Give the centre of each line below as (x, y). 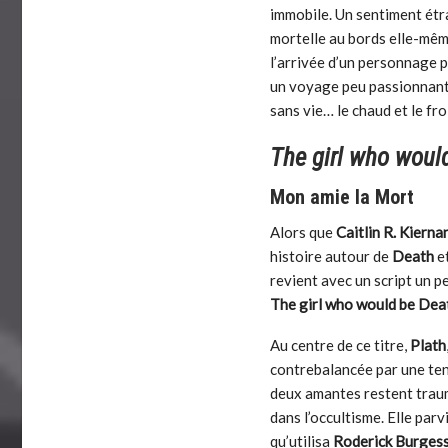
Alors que (303, 232)
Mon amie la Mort (342, 197)
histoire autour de (331, 256)
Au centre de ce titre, (340, 345)
